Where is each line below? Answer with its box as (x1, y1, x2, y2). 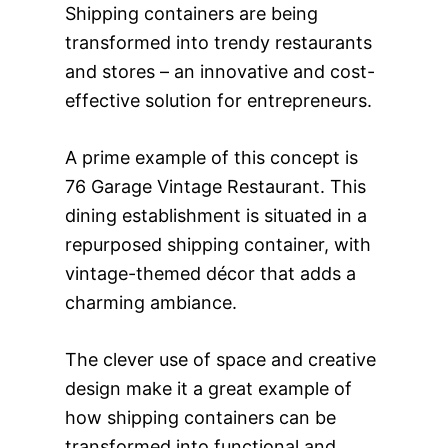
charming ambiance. (64, 291, 237, 313)
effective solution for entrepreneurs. (64, 89, 372, 111)
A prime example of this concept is (64, 146, 358, 168)
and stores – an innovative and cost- (64, 60, 375, 82)
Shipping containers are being (64, 2, 318, 24)
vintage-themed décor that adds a (64, 262, 356, 284)
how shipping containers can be (64, 406, 336, 428)
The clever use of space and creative (64, 348, 376, 370)
